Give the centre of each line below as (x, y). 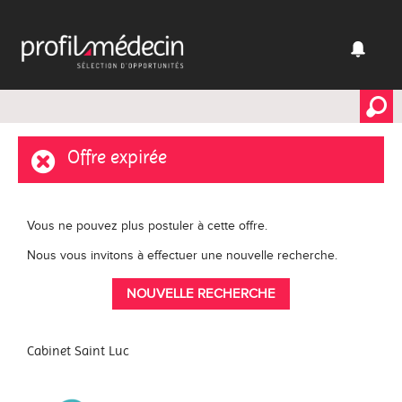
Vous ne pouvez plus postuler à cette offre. (147, 226)
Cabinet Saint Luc (78, 351)
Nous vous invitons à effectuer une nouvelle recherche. (182, 256)
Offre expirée (117, 157)
